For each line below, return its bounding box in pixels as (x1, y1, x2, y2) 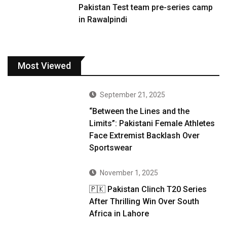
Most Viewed (18, 60, 71, 71)
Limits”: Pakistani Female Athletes (89, 119, 215, 129)
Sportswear (89, 143, 133, 153)
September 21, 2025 (100, 91, 166, 99)
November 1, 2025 (100, 169, 159, 177)
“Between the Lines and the (89, 106, 190, 117)
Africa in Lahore (89, 209, 149, 219)
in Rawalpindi (79, 15, 128, 25)
